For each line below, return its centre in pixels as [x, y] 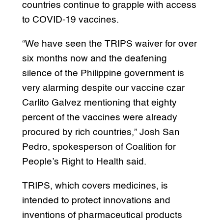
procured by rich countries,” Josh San [101, 133]
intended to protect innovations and [96, 201]
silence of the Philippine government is [103, 74]
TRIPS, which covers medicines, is [95, 186]
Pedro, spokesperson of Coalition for [99, 147]
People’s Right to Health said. [84, 162]
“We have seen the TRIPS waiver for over [109, 44]
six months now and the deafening [94, 59]
